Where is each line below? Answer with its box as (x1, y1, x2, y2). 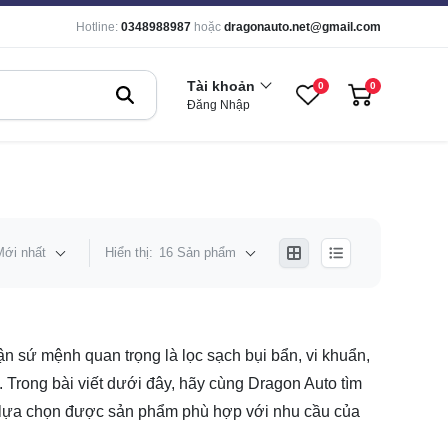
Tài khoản (187, 77, 255, 94)
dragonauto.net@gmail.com (224, 20, 381, 34)
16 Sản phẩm (159, 245, 236, 261)
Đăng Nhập (187, 97, 250, 112)
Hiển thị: (105, 245, 154, 261)
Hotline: (76, 20, 118, 34)
